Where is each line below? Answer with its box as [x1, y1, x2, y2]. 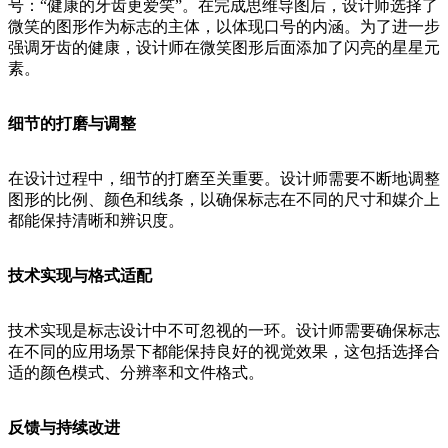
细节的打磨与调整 [8, 115, 136, 133]
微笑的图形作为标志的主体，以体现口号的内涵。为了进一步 [8, 18, 440, 36]
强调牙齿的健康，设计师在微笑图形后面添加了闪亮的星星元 [8, 39, 440, 57]
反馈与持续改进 [8, 419, 120, 437]
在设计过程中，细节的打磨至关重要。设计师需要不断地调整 [8, 170, 440, 188]
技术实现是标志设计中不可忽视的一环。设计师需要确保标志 [8, 322, 440, 340]
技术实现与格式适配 [8, 267, 152, 285]
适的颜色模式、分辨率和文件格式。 [8, 364, 264, 382]
